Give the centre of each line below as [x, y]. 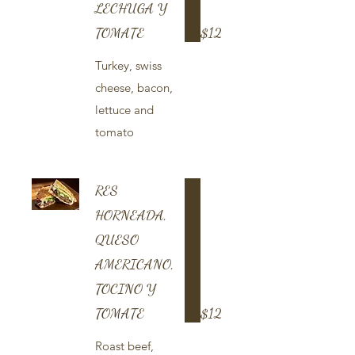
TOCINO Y [126, 288]
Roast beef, [124, 346]
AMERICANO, [135, 264]
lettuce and [124, 110]
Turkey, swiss [128, 65]
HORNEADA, [131, 215]
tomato [115, 132]
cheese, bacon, [134, 88]
